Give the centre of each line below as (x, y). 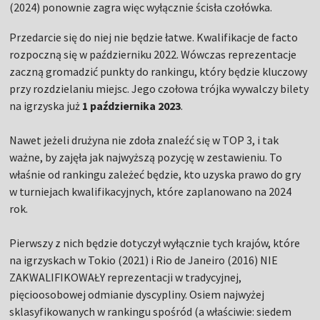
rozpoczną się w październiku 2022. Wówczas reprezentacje (153, 55)
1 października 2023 (132, 106)
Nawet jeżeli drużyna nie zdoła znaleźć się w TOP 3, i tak (144, 140)
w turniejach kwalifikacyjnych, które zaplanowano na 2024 (151, 192)
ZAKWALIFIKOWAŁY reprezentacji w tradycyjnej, (126, 277)
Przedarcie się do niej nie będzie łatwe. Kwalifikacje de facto (154, 37)
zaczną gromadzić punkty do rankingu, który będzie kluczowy (159, 72)
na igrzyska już (46, 106)
